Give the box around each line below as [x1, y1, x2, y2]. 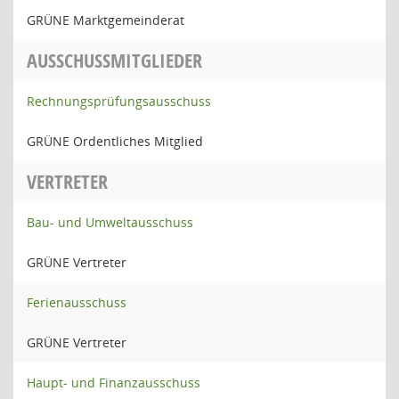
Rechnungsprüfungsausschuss [27, 93, 211, 110]
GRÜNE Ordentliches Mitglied [27, 133, 203, 150]
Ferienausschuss [27, 294, 126, 311]
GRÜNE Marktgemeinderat [27, 12, 184, 28]
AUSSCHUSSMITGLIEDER [27, 47, 202, 74]
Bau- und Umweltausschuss [27, 214, 193, 231]
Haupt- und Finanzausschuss [27, 374, 200, 391]
